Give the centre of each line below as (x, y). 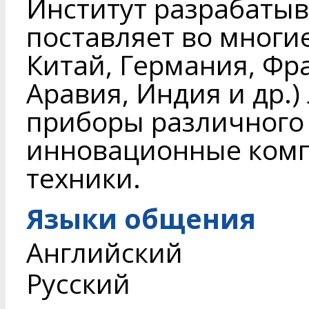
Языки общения (141, 219)
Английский (104, 252)
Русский (78, 283)
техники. (83, 178)
